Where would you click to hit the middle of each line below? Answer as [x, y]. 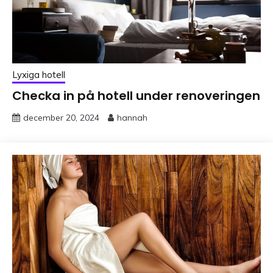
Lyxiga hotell [39, 74]
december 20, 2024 [61, 117]
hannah [132, 117]
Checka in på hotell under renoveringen [136, 95]
